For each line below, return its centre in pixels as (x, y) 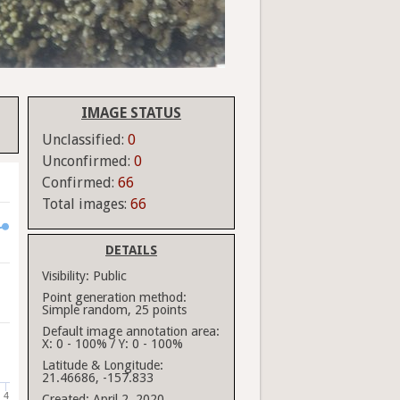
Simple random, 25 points (114, 310)
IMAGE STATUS (131, 113)
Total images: (86, 204)
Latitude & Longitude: (103, 366)
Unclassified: (85, 140)
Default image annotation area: (131, 332)
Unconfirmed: (88, 162)
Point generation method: (114, 298)
